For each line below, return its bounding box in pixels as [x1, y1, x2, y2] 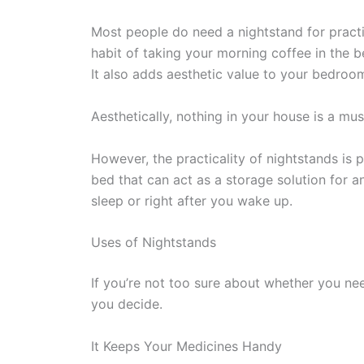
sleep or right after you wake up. [91, 192, 292, 209]
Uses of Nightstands [91, 234, 216, 251]
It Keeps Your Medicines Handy [91, 337, 282, 354]
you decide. [91, 296, 162, 313]
